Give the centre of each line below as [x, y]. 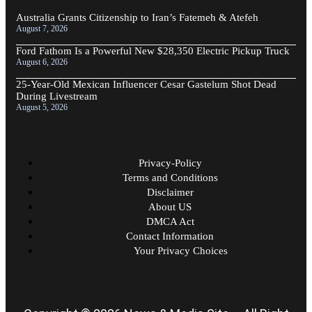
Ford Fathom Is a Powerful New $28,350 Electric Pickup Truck [153, 50]
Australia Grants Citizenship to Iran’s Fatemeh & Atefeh [137, 17]
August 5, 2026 [42, 107]
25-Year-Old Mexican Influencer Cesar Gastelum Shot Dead [146, 84]
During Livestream [57, 96]
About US [170, 206]
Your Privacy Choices [181, 250]
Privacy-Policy [170, 163]
